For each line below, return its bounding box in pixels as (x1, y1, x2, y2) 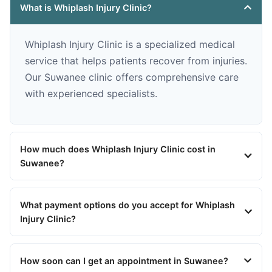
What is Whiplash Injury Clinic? (20, 2, 152, 13)
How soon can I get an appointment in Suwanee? (20, 255, 228, 266)
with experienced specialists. (25, 87, 157, 100)
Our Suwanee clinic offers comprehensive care (25, 70, 239, 83)
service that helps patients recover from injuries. (25, 54, 247, 67)
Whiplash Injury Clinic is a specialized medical (25, 38, 235, 50)
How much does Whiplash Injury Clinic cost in (20, 143, 216, 154)
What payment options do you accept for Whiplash (20, 199, 235, 210)
